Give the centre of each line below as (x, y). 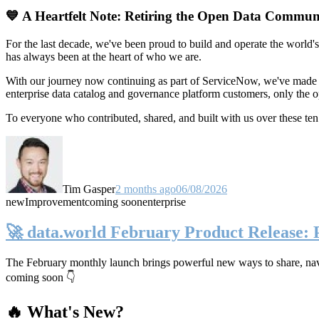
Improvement (55, 202)
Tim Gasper (89, 189)
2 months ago (146, 189)
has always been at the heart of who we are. (104, 56)
